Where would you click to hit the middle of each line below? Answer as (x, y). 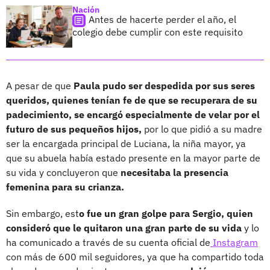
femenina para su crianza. (65, 187)
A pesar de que (40, 85)
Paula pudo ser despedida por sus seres (164, 85)
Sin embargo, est (42, 213)
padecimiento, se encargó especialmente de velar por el (133, 114)
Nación (86, 9)
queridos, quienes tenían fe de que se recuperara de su (132, 100)
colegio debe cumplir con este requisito (158, 32)
